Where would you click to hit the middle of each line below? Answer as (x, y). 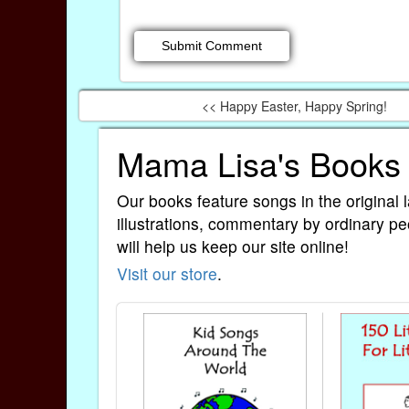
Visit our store (167, 273)
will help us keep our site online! (233, 246)
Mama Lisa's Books (259, 163)
